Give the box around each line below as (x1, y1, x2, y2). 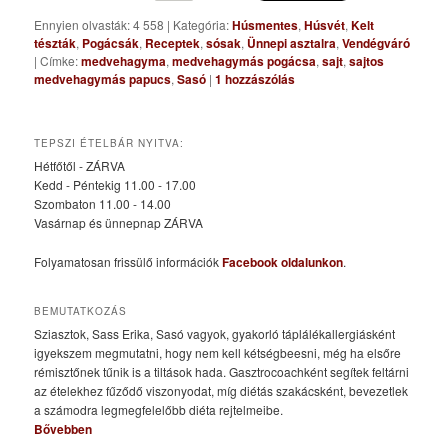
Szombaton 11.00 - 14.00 (34, 195, 172, 213)
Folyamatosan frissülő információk (34, 252, 223, 270)
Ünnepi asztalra (247, 34, 337, 53)
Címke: (40, 52, 79, 70)
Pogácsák (82, 34, 140, 53)
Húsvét (304, 16, 346, 35)
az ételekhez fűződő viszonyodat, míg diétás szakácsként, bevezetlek (34, 382, 409, 400)
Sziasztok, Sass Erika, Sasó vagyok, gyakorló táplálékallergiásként (34, 325, 396, 343)
